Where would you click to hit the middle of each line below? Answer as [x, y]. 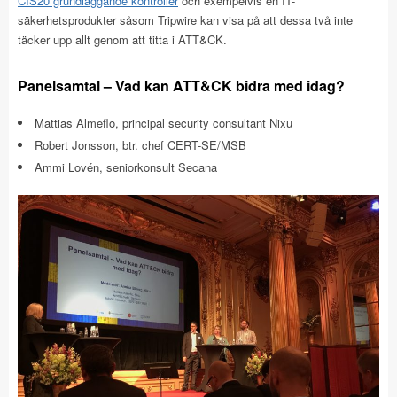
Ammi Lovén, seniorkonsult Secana [126, 167]
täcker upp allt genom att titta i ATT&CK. [122, 39]
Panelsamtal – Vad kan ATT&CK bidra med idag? [181, 85]
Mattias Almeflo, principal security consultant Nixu [163, 122]
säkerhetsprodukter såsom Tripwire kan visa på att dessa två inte [185, 19]
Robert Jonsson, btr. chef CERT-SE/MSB [140, 144]
